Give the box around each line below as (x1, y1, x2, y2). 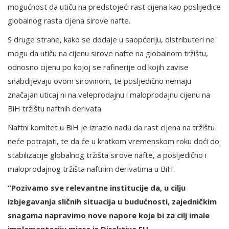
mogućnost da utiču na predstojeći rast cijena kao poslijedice (8, 2, 221, 12)
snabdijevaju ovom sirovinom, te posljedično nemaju (8, 76, 191, 86)
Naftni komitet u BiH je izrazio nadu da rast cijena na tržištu (8, 122, 215, 133)
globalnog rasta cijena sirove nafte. (8, 15, 130, 26)
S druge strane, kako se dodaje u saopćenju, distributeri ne (8, 34, 215, 45)
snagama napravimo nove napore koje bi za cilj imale (8, 210, 210, 221)
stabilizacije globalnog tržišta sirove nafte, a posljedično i (8, 150, 207, 161)
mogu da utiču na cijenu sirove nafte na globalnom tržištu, (8, 48, 208, 59)
